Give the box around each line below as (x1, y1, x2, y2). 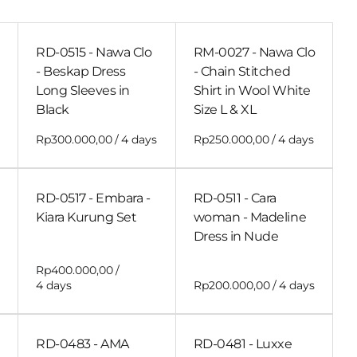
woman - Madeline (193, 210, 307, 226)
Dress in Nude (193, 229, 279, 245)
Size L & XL (193, 102, 257, 118)
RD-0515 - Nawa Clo (36, 45, 152, 61)
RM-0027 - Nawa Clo (193, 45, 316, 61)
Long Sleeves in (36, 83, 130, 99)
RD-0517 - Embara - (36, 190, 151, 206)
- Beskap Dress (36, 64, 126, 80)
